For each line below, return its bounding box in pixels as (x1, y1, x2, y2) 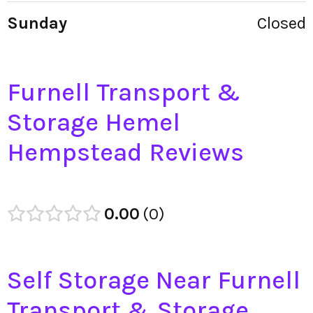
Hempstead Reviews (7, 138, 244, 168)
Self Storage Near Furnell (7, 265, 300, 296)
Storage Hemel (7, 108, 180, 138)
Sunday (7, 13, 67, 34)
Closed (257, 13, 306, 34)
